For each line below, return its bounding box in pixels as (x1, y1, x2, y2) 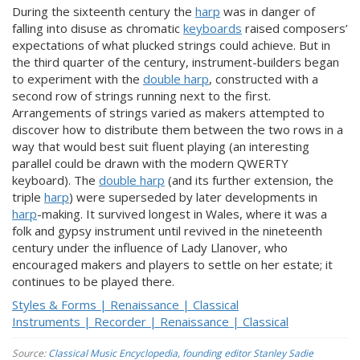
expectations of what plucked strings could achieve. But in (12, 36, 330, 53)
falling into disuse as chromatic (12, 19, 183, 36)
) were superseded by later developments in (69, 188, 317, 205)
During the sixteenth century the (12, 2, 195, 19)
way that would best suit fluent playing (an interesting (12, 137, 309, 154)
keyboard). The (12, 171, 99, 188)
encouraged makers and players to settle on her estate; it (12, 256, 333, 272)
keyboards (183, 19, 242, 36)
